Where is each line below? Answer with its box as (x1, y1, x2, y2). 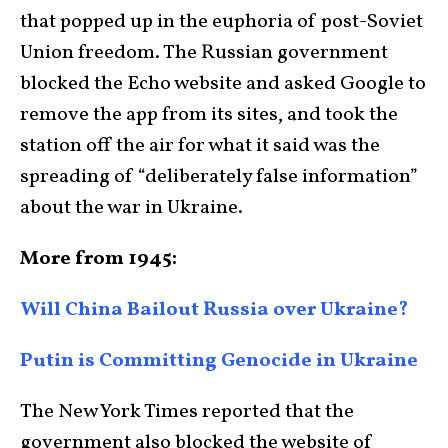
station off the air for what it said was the (20, 132, 380, 161)
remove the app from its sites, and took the (20, 101, 398, 130)
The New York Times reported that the (20, 398, 354, 427)
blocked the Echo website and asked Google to (20, 70, 426, 99)
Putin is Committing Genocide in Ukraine (20, 347, 418, 376)
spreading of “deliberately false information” (20, 163, 418, 192)
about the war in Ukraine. (20, 194, 243, 223)
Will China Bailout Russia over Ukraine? (20, 296, 408, 325)
